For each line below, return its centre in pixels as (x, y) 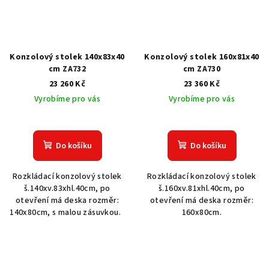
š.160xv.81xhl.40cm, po (202, 189)
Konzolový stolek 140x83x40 (67, 57)
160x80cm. (202, 213)
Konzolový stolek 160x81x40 (202, 57)
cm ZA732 (67, 69)
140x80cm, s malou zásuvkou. (67, 213)
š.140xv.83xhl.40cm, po (67, 189)
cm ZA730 (202, 69)
